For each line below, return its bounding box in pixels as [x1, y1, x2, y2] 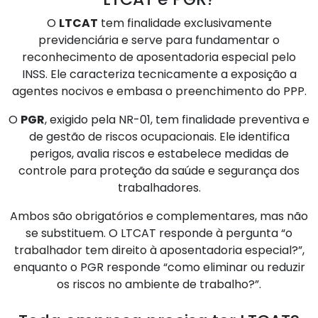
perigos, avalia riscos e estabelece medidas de [29, 145, 289, 162]
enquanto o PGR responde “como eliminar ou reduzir [13, 258, 305, 275]
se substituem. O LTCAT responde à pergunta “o [26, 224, 292, 241]
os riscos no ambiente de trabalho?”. [57, 275, 261, 292]
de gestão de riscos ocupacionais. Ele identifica [28, 128, 290, 145]
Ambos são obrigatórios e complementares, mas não [10, 207, 308, 224]
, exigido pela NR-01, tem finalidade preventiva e [45, 111, 309, 128]
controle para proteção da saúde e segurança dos [18, 162, 300, 179]
